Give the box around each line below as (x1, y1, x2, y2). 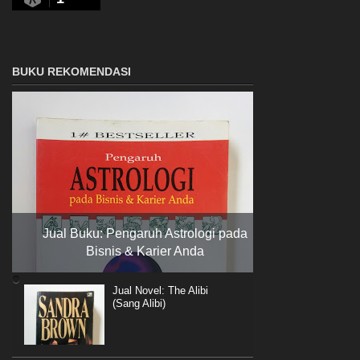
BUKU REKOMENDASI (12, 65, 131, 79)
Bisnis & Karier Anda (85, 244, 204, 259)
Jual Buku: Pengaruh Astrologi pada (42, 227, 247, 241)
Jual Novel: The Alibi (112, 284, 208, 297)
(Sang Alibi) (112, 297, 166, 310)
